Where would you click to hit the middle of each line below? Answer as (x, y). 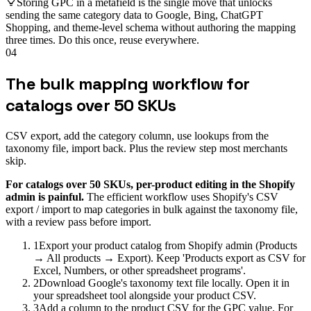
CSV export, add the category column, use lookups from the (137, 136)
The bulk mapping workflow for (128, 84)
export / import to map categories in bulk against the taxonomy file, (152, 209)
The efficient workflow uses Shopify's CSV (183, 197)
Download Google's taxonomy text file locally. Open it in (164, 283)
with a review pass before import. (78, 222)
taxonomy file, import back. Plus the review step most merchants (146, 148)
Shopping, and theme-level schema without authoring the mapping (151, 28)
